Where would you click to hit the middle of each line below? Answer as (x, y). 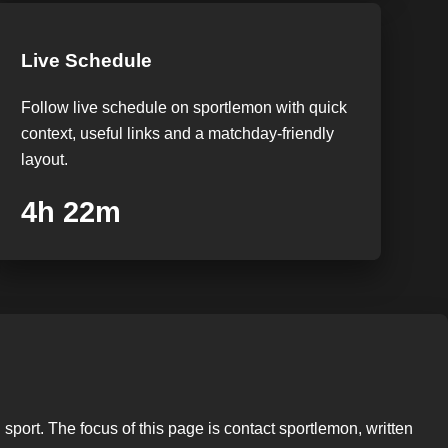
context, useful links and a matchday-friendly (178, 133)
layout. (45, 159)
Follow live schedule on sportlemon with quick (184, 107)
